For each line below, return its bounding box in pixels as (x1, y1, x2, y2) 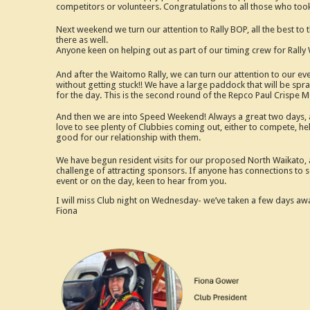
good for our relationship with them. (55, 132, 201, 143)
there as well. (55, 35, 108, 46)
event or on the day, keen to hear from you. (55, 176, 226, 187)
